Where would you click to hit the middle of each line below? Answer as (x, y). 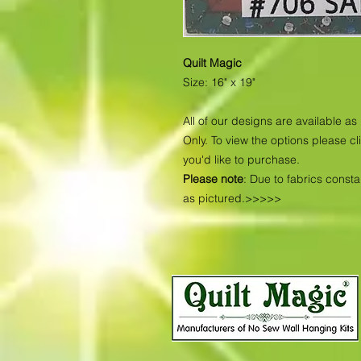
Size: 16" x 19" (219, 83)
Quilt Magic (212, 63)
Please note (213, 179)
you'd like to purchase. (241, 160)
